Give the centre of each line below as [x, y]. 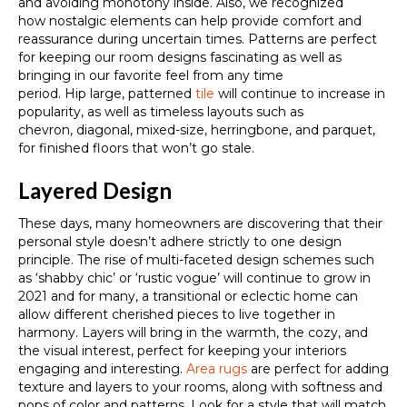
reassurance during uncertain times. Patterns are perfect [198, 39]
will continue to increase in [300, 93]
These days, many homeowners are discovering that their [200, 223]
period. [41, 93]
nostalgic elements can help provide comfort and [205, 20]
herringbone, [253, 129]
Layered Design [95, 190]
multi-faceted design [214, 259]
